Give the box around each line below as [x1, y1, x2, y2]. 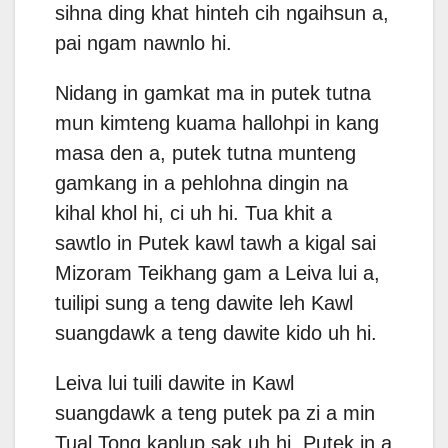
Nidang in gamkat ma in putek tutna [55, 82, 371, 105]
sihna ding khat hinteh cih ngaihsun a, [55, 2, 389, 25]
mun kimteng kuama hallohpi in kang [55, 112, 379, 135]
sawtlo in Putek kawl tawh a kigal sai [55, 232, 376, 255]
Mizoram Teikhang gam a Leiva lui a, [55, 262, 380, 285]
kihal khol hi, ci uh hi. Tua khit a [55, 202, 332, 225]
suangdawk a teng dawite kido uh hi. [55, 322, 377, 345]
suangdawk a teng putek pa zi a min [55, 402, 375, 425]
